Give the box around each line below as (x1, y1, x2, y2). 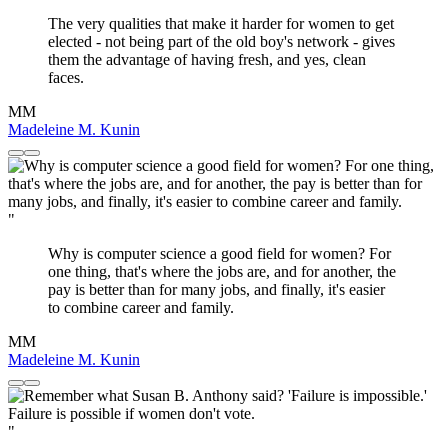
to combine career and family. (48, 299, 234, 317)
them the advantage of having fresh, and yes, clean (48, 51, 366, 69)
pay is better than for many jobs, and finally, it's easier (48, 281, 385, 299)
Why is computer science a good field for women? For (48, 245, 391, 263)
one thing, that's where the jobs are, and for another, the (48, 263, 396, 281)
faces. (48, 69, 84, 87)
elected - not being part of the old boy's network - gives (48, 33, 395, 51)
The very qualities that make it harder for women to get (48, 15, 394, 33)
